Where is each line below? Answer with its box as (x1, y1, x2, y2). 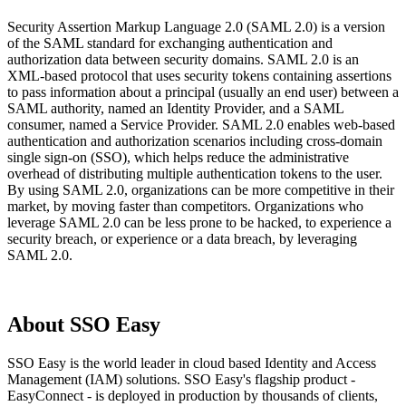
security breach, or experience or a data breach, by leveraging (7, 230, 357, 246)
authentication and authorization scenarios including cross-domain (7, 132, 382, 149)
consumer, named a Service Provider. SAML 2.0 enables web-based (7, 116, 395, 132)
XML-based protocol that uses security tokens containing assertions (7, 67, 391, 83)
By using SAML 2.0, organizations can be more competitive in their (7, 181, 394, 198)
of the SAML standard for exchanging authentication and (7, 34, 333, 51)
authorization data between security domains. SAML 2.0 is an (7, 51, 359, 67)
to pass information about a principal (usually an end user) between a (7, 83, 399, 100)
